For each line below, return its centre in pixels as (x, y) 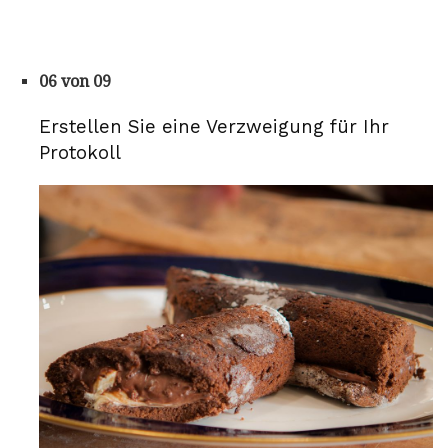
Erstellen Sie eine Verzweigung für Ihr (214, 126)
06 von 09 (75, 82)
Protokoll (80, 152)
